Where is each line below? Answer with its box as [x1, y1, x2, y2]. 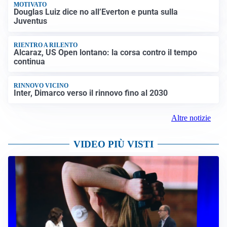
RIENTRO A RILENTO [14, 41, 78, 49]
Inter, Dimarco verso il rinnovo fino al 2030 [14, 88, 168, 98]
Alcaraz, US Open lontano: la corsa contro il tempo [14, 48, 198, 58]
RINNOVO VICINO [14, 82, 69, 89]
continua [14, 57, 46, 67]
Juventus [14, 16, 48, 26]
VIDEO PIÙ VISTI [73, 139, 154, 150]
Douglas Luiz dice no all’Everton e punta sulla [14, 7, 178, 17]
